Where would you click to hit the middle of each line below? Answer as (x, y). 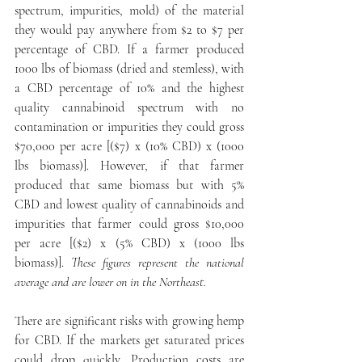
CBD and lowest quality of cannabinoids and (129, 205)
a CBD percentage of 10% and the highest (129, 88)
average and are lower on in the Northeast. (110, 282)
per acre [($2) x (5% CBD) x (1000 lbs (129, 244)
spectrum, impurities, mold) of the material (129, 11)
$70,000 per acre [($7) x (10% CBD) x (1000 (129, 147)
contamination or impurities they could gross (129, 127)
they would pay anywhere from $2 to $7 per (129, 30)
